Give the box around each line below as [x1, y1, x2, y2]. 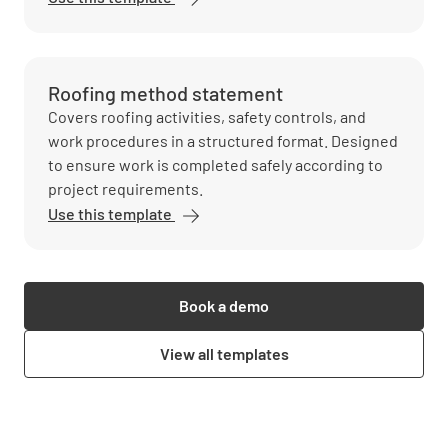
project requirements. [48, 179, 203, 198]
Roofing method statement [48, 81, 283, 105]
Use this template [48, 204, 175, 223]
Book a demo [179, 296, 269, 315]
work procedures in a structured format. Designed [48, 131, 398, 150]
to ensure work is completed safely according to [48, 155, 383, 174]
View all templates [159, 344, 289, 363]
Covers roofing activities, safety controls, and [48, 107, 366, 126]
